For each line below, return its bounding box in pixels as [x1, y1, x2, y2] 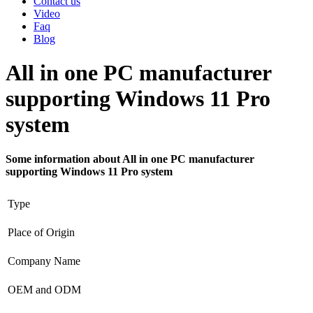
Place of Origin [8, 226, 75, 238]
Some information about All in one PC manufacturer [6, 152, 254, 165]
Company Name [8, 254, 80, 267]
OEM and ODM [8, 283, 81, 296]
